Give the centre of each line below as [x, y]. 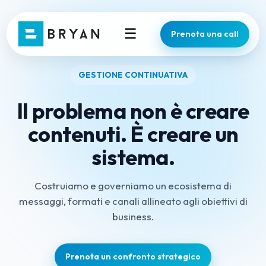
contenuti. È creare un [133, 134]
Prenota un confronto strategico [133, 256]
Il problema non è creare [133, 111]
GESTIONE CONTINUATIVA [133, 75]
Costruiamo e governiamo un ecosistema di [133, 186]
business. [133, 216]
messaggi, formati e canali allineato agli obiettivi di [133, 201]
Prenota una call [205, 34]
